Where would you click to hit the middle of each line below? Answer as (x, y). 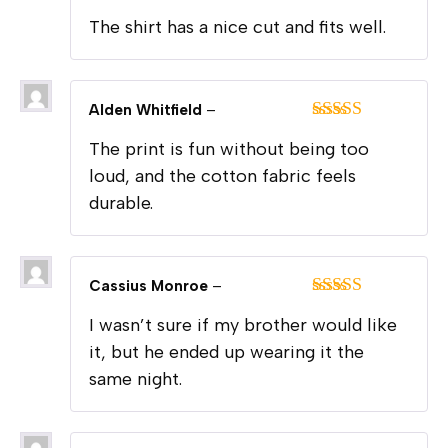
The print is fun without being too (229, 148)
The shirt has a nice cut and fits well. (237, 26)
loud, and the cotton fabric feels (222, 175)
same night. (135, 378)
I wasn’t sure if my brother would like (243, 324)
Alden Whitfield (147, 109)
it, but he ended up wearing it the (226, 351)
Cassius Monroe (150, 285)
